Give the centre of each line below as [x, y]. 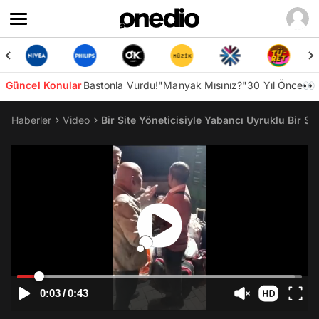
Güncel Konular [44, 85]
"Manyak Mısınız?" [203, 85]
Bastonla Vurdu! [121, 85]
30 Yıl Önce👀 [281, 85]
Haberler [31, 120]
